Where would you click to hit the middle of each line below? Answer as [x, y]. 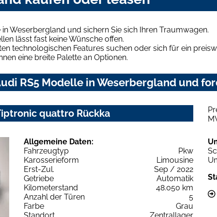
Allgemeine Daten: [59, 141]
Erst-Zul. [39, 169]
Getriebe [39, 178]
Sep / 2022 [174, 169]
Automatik [175, 178]
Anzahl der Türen [54, 197]
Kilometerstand [51, 187]
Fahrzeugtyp [46, 151]
